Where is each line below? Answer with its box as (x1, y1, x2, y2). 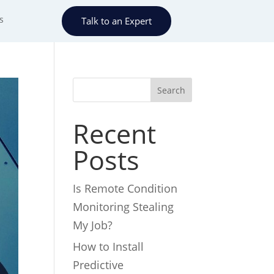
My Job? (73, 218, 118, 232)
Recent (73, 116, 157, 152)
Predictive (73, 257, 124, 272)
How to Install (73, 239, 144, 254)
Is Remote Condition (73, 181, 178, 196)
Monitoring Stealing (73, 199, 174, 214)
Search (157, 84, 185, 96)
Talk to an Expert (81, 15, 152, 27)
